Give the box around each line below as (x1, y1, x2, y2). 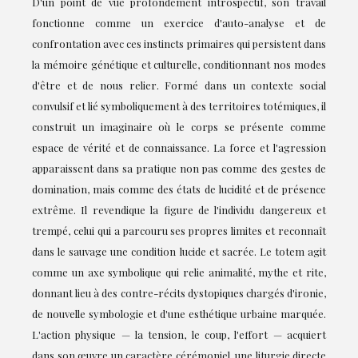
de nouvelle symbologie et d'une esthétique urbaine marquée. (32, 306, 326, 320)
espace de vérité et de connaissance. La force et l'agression (32, 140, 326, 154)
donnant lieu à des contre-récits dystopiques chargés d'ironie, (32, 285, 326, 300)
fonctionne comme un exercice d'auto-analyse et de (32, 15, 326, 30)
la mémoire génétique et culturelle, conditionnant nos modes (32, 57, 326, 71)
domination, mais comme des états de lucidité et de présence (32, 181, 326, 196)
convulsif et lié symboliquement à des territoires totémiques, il (32, 98, 326, 113)
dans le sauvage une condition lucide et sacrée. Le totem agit (32, 244, 326, 258)
